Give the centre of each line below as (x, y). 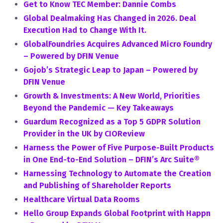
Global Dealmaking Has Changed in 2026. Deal (110, 18)
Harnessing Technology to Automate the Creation (117, 173)
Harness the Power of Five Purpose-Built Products (119, 148)
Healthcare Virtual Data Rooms (82, 199)
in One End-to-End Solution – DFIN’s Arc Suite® (111, 160)
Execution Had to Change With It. (85, 30)
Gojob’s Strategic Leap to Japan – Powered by (111, 70)
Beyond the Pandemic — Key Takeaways (99, 108)
